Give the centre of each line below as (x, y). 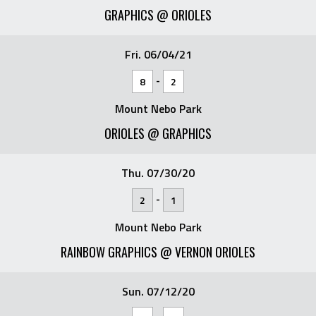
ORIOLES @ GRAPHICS (158, 133)
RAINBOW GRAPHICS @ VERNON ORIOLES (158, 252)
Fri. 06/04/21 (158, 54)
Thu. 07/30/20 (158, 173)
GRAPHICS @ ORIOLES (158, 15)
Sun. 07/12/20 (158, 291)
